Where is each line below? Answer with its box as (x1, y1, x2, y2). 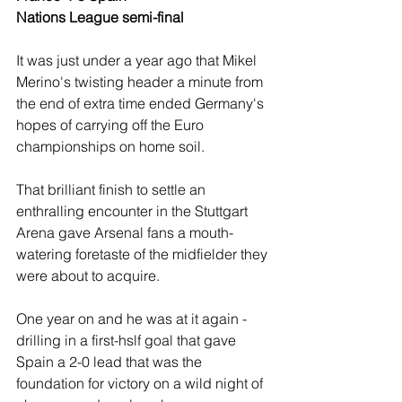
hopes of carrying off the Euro (16, 116, 207, 135)
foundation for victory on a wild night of (16, 374, 267, 393)
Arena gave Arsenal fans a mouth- (16, 223, 233, 242)
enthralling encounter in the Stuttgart (16, 202, 251, 221)
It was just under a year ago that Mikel (16, 51, 264, 70)
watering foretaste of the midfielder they (16, 245, 271, 264)
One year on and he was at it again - (16, 310, 250, 328)
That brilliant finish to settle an (16, 180, 209, 199)
